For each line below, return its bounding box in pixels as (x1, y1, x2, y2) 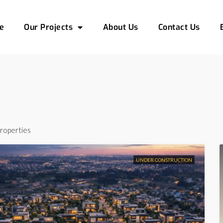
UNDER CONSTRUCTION (135, 157, 192, 163)
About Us (103, 21, 138, 32)
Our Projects (24, 21, 73, 32)
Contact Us (158, 21, 200, 32)
